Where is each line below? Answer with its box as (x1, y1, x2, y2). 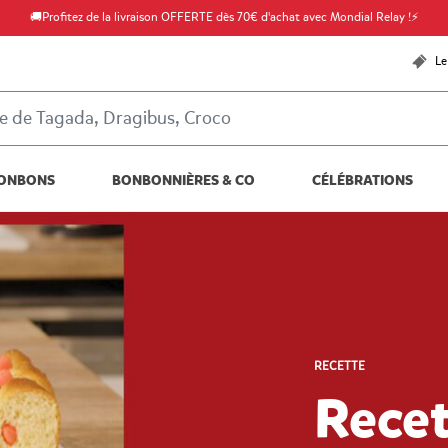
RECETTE (314, 358, 365, 374)
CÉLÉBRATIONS (312, 170, 414, 190)
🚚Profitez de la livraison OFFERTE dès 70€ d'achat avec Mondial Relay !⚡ (29, 10, 419, 25)
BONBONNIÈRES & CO (111, 170, 255, 190)
